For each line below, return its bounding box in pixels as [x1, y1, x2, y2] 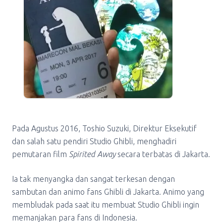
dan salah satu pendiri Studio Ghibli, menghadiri [12, 137, 176, 146]
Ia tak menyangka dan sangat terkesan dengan [12, 174, 175, 183]
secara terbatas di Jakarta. [115, 150, 210, 159]
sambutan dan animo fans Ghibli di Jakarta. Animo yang [12, 187, 204, 196]
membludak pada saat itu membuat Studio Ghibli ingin [12, 200, 199, 209]
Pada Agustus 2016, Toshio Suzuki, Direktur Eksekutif [12, 124, 197, 133]
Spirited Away [69, 150, 115, 159]
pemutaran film [12, 150, 69, 159]
